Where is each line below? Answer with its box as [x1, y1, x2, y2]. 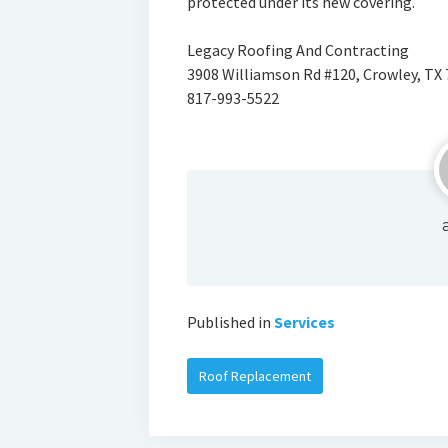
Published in [186, 312, 271, 333]
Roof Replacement [198, 367, 311, 386]
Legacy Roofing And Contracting [186, 40, 409, 61]
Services [273, 312, 335, 333]
